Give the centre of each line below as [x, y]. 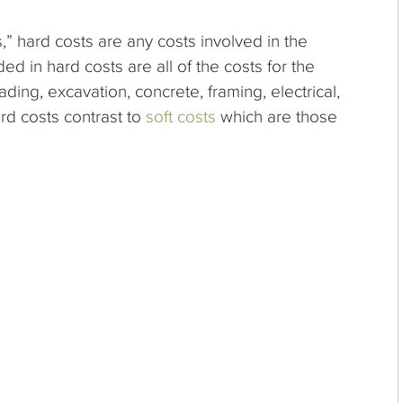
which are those [277, 116]
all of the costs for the [233, 66]
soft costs [181, 116]
